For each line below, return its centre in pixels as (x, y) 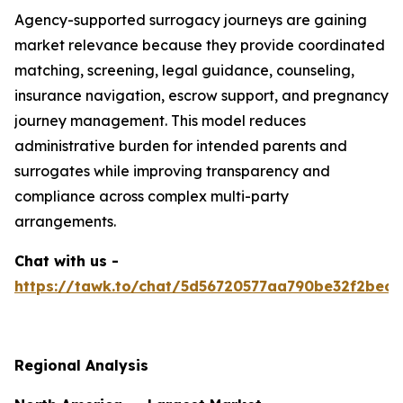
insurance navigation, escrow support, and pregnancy (201, 96)
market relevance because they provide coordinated (200, 45)
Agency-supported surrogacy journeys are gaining (191, 20)
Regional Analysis (81, 366)
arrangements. (65, 222)
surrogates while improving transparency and (172, 171)
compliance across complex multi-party (152, 197)
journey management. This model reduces (160, 121)
